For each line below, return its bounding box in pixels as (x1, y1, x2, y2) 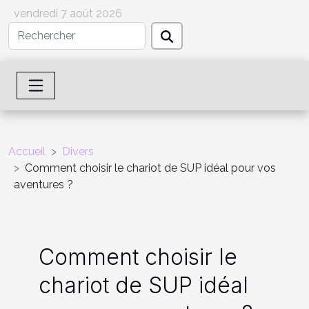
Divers (62, 145, 94, 158)
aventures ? (14, 178, 73, 191)
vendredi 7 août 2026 (14, 7, 122, 20)
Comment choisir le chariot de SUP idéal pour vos (25, 161, 276, 175)
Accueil (8, 145, 46, 158)
